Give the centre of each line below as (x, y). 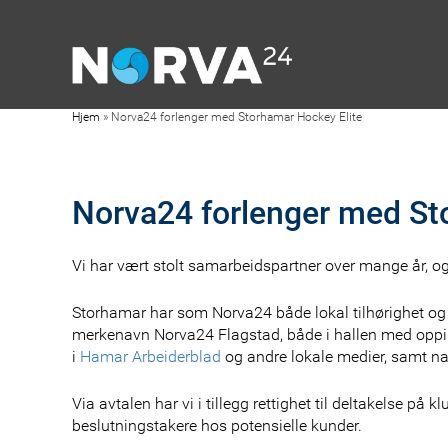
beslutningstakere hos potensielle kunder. (217, 425)
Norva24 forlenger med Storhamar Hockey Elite (236, 117)
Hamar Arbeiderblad (150, 356)
